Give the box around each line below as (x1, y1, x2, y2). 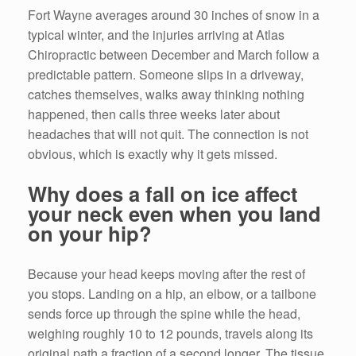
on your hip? (28, 219, 152, 249)
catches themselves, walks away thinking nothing (28, 84, 304, 103)
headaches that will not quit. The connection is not (28, 124, 308, 143)
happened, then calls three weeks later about (28, 104, 280, 123)
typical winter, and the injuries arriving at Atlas (28, 25, 284, 44)
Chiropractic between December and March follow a (28, 44, 319, 64)
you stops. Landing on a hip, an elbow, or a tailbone (28, 284, 316, 303)
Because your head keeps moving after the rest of (28, 264, 305, 283)
